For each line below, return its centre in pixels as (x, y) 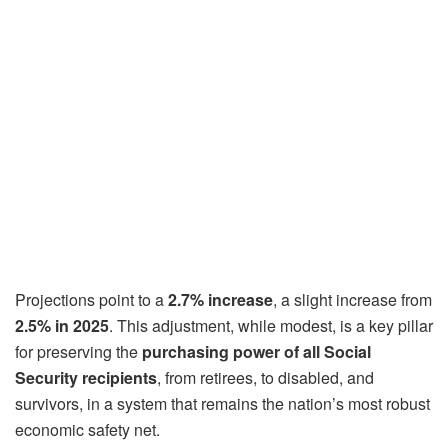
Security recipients (86, 377)
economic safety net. (87, 429)
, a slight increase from (352, 299)
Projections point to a (91, 299)
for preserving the (78, 351)
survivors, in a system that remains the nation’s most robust (222, 403)
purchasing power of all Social (256, 351)
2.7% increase (220, 299)
